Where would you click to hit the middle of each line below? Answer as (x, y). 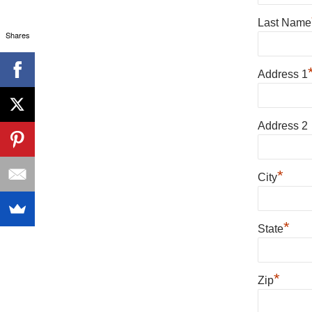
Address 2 (283, 126)
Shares (17, 34)
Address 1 (283, 74)
